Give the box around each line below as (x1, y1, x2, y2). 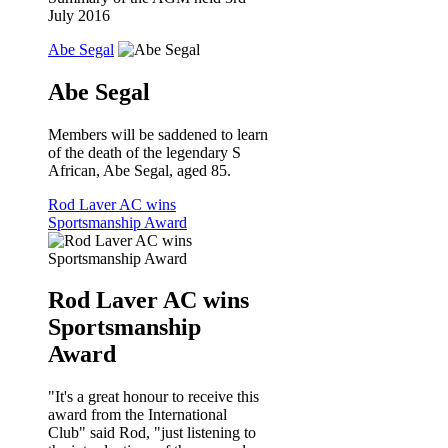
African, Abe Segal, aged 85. (48, 161, 231, 179)
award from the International (48, 406, 227, 424)
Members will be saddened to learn (48, 125, 268, 143)
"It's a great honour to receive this (48, 388, 259, 406)
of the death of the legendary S (48, 143, 241, 161)
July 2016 (48, 6, 110, 24)
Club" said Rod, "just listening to (48, 424, 256, 442)
